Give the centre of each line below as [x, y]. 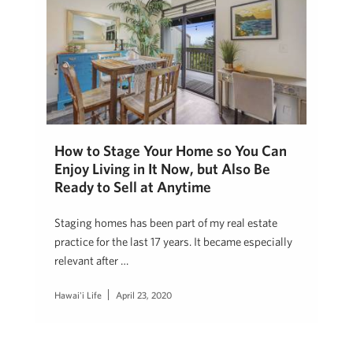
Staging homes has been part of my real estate [166, 223]
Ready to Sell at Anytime [133, 187]
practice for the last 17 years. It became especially [173, 242]
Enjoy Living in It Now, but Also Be [162, 169]
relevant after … [91, 261]
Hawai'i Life [78, 295]
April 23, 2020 [144, 295]
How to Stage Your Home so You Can [171, 151]
